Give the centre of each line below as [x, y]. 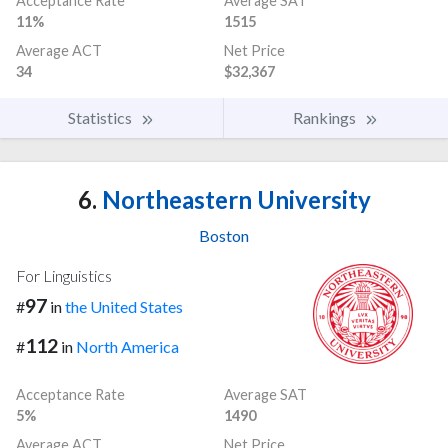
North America [127, 347]
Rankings [326, 117]
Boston [224, 235]
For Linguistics [64, 275]
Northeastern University [233, 199]
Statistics [101, 117]
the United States [124, 306]
